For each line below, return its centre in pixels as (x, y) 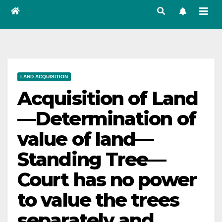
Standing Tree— (92, 159)
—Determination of (107, 119)
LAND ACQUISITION (44, 77)
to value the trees (98, 200)
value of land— (85, 139)
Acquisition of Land (108, 98)
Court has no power (107, 180)
